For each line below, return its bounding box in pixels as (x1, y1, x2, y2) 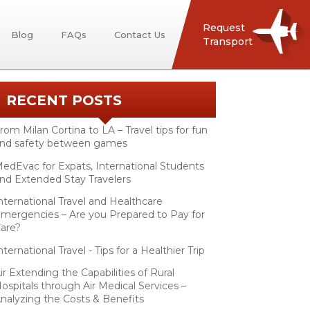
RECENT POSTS (6, 91, 122, 109)
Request (203, 21, 245, 34)
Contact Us (113, 29, 165, 40)
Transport (203, 35, 253, 48)
